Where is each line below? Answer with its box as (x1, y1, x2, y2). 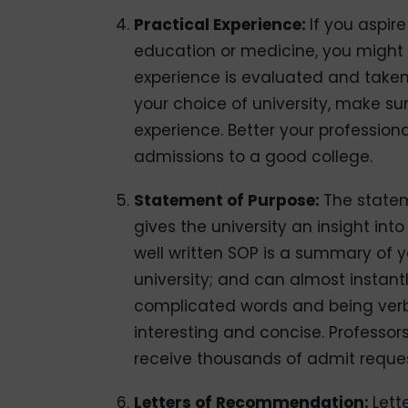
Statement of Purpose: (133, 189, 323, 211)
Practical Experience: (133, 13, 310, 36)
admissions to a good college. (133, 145, 372, 168)
